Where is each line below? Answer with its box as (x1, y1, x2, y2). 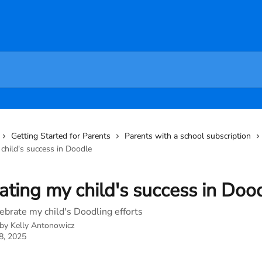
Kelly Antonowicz (11, 220, 74, 231)
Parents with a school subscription (125, 130, 251, 142)
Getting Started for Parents (11, 130, 111, 142)
